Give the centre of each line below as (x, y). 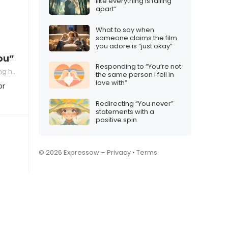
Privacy (119, 153)
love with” (111, 83)
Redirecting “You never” (135, 103)
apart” (106, 9)
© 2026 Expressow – (73, 153)
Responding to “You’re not (138, 67)
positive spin (116, 120)
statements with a (125, 111)
